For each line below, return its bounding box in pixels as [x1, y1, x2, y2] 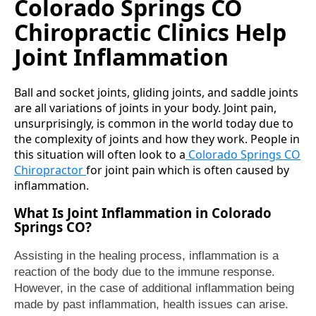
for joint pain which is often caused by [86, 162, 289, 178]
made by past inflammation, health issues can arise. [14, 297, 288, 311]
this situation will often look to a [14, 146, 186, 162]
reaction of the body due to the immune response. [14, 265, 275, 279]
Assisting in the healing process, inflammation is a [14, 248, 279, 262]
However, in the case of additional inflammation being [14, 281, 294, 295]
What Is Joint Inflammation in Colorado [14, 204, 272, 222]
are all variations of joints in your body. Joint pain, [14, 99, 276, 116]
